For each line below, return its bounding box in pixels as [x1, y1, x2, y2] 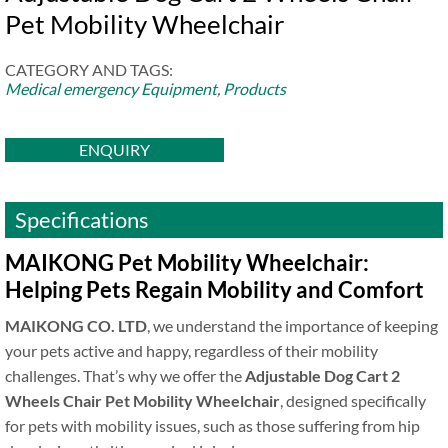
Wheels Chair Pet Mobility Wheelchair [5, 390, 280, 410]
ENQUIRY [79, 139, 150, 159]
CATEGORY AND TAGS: [5, 59, 173, 79]
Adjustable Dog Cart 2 [245, 365, 400, 385]
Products [223, 78, 286, 98]
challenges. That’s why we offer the [5, 365, 245, 385]
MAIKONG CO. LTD [5, 315, 147, 335]
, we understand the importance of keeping [147, 315, 438, 335]
